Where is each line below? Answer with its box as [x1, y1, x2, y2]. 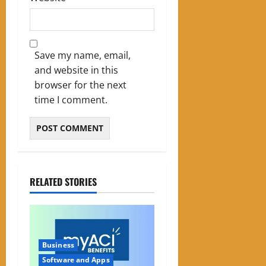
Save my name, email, [34, 49, 131, 62]
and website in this [34, 64, 118, 77]
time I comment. [34, 93, 107, 107]
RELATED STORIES [30, 175, 97, 189]
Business [42, 240, 74, 251]
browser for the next [34, 78, 126, 92]
